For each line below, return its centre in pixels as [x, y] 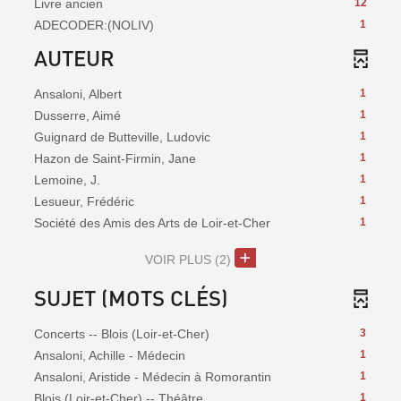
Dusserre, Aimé [77, 115]
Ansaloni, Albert [78, 94]
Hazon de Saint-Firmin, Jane [115, 158]
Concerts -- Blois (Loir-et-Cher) [122, 334]
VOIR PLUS [179, 260]
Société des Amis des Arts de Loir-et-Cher [152, 223]
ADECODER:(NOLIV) [94, 25]
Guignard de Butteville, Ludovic [122, 137]
